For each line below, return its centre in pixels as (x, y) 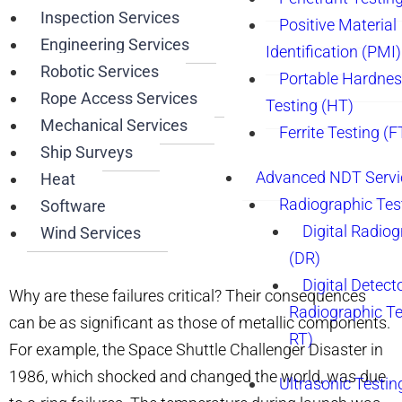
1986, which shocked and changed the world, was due (197, 376)
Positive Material (338, 25)
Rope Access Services (119, 98)
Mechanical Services (114, 125)
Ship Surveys (87, 152)
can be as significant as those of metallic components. (200, 323)
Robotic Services (100, 71)
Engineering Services (115, 44)
